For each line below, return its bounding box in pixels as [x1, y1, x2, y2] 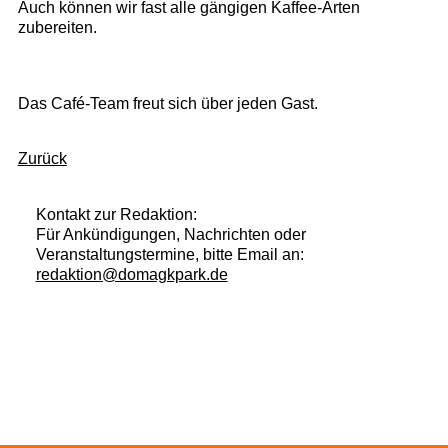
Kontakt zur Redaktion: [35, 205, 197, 223]
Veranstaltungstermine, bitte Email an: [35, 245, 304, 263]
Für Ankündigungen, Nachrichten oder [35, 225, 306, 243]
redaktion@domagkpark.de [35, 265, 228, 283]
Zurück [17, 150, 67, 168]
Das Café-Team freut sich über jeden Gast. [17, 94, 318, 112]
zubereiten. [17, 19, 97, 37]
